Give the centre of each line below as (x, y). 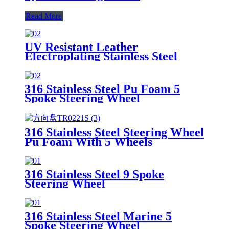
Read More (44, 16)
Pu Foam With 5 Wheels (88, 141)
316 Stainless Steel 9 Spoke (94, 174)
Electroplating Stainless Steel (101, 56)
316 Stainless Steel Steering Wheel (114, 132)
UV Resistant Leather (81, 47)
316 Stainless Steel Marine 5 (98, 216)
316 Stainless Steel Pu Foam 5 (102, 89)
